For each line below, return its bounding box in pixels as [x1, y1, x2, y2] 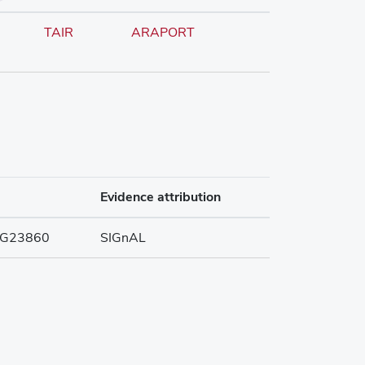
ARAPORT [131, 24, 195, 41]
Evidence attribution [100, 188, 221, 205]
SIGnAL [100, 229, 146, 246]
